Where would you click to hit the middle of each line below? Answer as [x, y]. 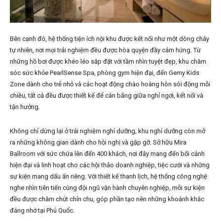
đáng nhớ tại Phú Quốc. [42, 211]
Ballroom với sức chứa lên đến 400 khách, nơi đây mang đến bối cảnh [107, 154]
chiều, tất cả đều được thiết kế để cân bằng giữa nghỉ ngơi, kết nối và [107, 96]
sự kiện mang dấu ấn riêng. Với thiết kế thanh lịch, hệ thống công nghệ [109, 177]
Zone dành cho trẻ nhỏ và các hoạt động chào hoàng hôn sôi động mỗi [110, 84]
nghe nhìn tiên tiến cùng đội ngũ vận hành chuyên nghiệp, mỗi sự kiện [107, 188]
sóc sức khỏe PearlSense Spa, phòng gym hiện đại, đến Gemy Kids [105, 73]
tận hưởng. [25, 107]
